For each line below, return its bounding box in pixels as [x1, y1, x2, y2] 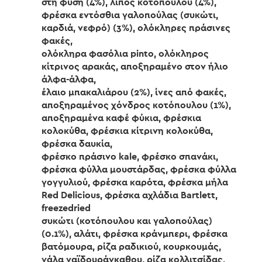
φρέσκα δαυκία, [42, 139, 112, 149]
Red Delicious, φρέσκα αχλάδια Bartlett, [42, 190, 218, 200]
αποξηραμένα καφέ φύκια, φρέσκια [42, 113, 201, 123]
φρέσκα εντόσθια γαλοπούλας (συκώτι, [42, 10, 218, 20]
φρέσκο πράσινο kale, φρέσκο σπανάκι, [42, 151, 218, 161]
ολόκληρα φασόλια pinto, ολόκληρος [42, 49, 209, 58]
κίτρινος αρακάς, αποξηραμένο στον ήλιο [42, 61, 228, 71]
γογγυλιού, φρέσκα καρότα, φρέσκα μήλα [42, 177, 228, 187]
